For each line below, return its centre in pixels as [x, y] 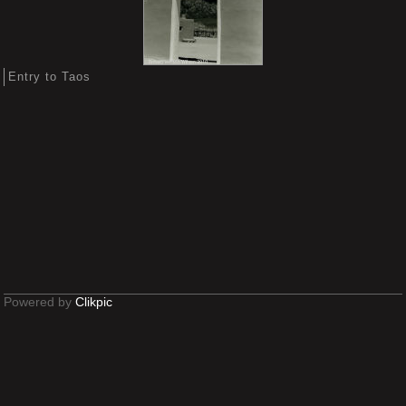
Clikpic [94, 302]
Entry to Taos [49, 76]
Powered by [39, 302]
